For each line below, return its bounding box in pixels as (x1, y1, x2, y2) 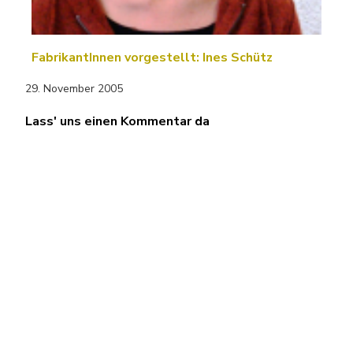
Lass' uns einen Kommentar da (25, 113, 210, 131)
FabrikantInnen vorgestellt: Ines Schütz (32, 49, 273, 67)
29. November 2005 (25, 81, 123, 97)
